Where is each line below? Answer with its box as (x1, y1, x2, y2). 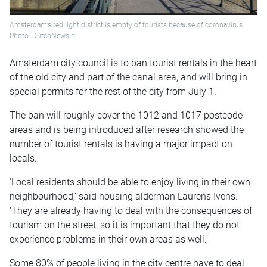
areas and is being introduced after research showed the (10, 124, 244, 136)
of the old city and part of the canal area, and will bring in (10, 72, 247, 83)
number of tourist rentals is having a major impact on (10, 138, 232, 150)
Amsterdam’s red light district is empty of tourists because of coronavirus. (10, 20, 244, 29)
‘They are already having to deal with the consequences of (10, 205, 252, 217)
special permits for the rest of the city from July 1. (10, 86, 216, 98)
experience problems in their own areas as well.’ (10, 234, 208, 246)
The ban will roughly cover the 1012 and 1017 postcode (10, 110, 243, 122)
